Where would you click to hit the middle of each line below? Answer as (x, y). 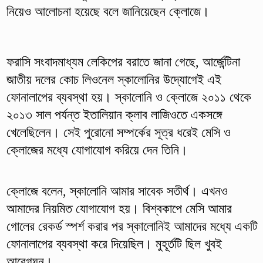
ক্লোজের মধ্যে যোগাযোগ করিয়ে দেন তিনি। (97, 150)
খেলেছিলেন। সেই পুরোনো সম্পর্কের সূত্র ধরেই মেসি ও (118, 132)
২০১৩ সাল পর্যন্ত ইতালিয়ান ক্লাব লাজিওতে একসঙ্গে (114, 114)
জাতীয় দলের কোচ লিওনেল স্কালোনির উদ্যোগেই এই (114, 79)
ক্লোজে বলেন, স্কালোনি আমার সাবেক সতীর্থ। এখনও (117, 191)
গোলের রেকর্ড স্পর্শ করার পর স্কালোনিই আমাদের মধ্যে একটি (132, 226)
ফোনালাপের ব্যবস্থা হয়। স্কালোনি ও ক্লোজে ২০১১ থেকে (129, 97)
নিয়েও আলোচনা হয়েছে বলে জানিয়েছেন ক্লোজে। (108, 11)
